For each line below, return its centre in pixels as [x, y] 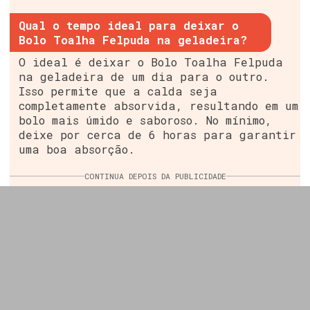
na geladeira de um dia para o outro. [144, 76]
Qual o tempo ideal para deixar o [129, 25]
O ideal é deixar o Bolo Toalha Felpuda [151, 62]
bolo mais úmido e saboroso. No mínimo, [146, 120]
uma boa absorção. [77, 149]
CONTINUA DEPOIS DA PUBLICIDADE [155, 176]
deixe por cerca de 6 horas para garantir [158, 134]
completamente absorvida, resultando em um [159, 105]
